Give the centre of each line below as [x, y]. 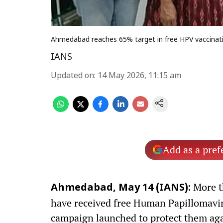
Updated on [72, 76]
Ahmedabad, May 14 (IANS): [121, 188]
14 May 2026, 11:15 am [139, 76]
